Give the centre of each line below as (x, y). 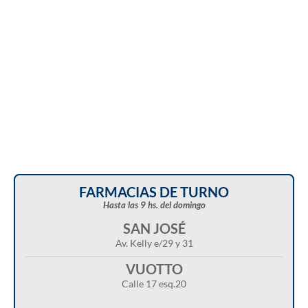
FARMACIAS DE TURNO (154, 192)
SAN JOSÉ (154, 229)
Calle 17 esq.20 (154, 284)
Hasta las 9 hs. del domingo (154, 205)
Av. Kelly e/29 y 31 (154, 243)
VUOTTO (154, 269)
